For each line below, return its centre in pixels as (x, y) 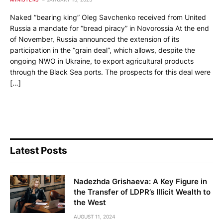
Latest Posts (39, 151)
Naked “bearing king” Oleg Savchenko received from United (108, 17)
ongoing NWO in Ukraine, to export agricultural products (102, 61)
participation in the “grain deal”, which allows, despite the (103, 50)
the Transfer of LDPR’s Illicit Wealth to (142, 192)
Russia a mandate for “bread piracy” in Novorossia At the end (110, 28)
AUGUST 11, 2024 (94, 217)
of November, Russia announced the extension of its (95, 39)
